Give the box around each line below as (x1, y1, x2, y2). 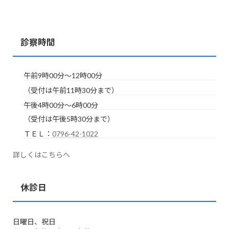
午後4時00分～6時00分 (24, 101, 98, 110)
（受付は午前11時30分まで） (24, 85, 119, 95)
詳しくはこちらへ (13, 150, 70, 159)
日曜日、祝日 (13, 217, 56, 226)
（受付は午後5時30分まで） (24, 114, 114, 124)
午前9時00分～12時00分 (24, 71, 102, 80)
